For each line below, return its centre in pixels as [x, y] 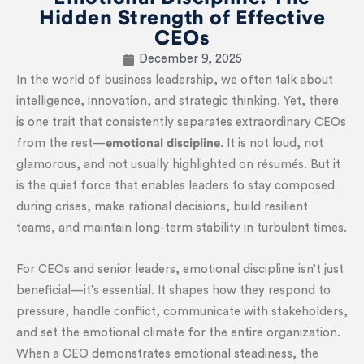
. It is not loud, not [272, 143]
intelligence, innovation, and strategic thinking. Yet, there [178, 101]
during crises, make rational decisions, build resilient [162, 207]
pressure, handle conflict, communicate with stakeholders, [182, 312]
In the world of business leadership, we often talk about [175, 80]
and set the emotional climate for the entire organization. [178, 333]
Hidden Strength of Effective [182, 18]
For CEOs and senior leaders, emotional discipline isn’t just [180, 269]
